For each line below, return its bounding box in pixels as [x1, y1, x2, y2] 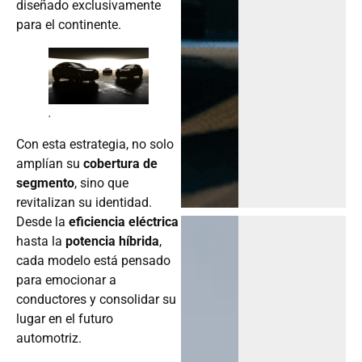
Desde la [16, 214, 69, 230]
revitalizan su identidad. [16, 195, 152, 211]
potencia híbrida [65, 234, 159, 250]
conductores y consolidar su [16, 292, 176, 308]
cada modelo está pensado [16, 253, 170, 269]
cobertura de [83, 156, 158, 172]
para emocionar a [16, 272, 116, 288]
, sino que [74, 175, 128, 192]
